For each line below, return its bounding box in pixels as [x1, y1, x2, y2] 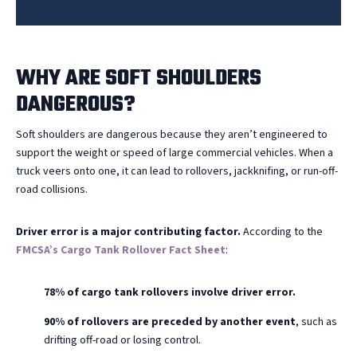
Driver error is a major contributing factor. [16, 223, 241, 240]
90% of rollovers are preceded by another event [44, 313, 296, 330]
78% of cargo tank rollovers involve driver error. [44, 284, 296, 300]
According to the [241, 223, 323, 240]
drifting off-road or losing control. [44, 331, 201, 348]
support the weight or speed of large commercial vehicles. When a [16, 144, 333, 161]
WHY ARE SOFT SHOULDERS [16, 61, 261, 96]
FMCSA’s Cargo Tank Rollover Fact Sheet [16, 241, 226, 258]
